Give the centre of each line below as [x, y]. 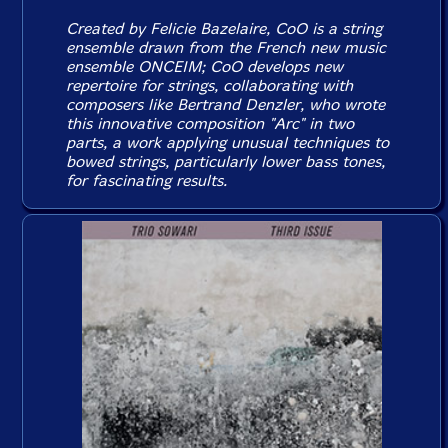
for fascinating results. [147, 180]
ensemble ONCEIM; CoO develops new [205, 66]
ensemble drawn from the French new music [226, 47]
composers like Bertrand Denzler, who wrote [226, 104]
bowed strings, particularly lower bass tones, [226, 161]
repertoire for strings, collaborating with [210, 85]
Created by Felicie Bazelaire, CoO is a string [224, 28]
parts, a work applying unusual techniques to [228, 142]
